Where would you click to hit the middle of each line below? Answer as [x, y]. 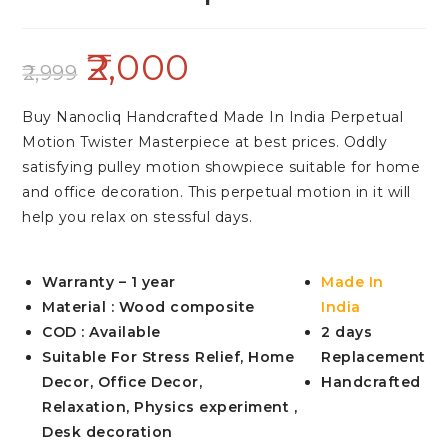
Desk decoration [107, 431]
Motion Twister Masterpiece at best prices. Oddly [205, 141]
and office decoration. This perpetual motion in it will [216, 191]
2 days [347, 331]
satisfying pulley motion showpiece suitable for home [221, 166]
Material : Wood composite [148, 306]
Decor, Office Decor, [122, 381]
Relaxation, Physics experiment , [170, 406]
